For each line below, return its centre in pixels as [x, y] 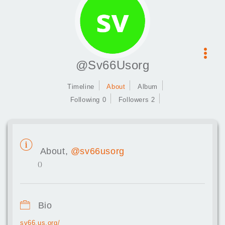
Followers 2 [137, 100]
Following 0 [88, 100]
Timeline [81, 87]
